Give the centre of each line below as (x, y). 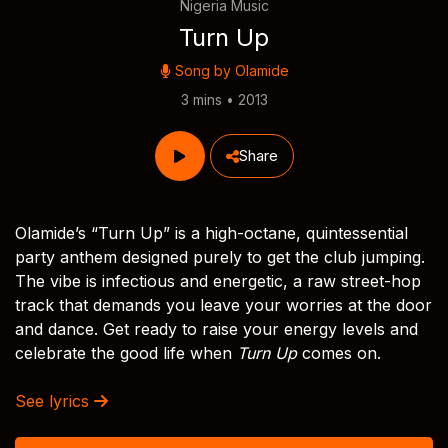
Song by (202, 70)
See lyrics (54, 401)
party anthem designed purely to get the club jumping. (220, 257)
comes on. (339, 353)
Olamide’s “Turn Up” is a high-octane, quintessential (211, 233)
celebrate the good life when (126, 353)
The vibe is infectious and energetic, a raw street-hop (218, 281)
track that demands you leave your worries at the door (223, 305)
